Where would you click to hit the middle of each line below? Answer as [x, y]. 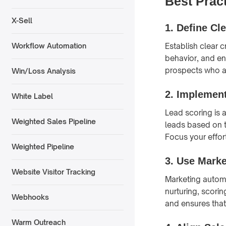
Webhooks [30, 197]
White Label [32, 96]
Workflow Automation [49, 46]
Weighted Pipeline [43, 147]
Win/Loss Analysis [43, 71]
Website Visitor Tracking [53, 172]
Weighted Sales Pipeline [53, 122]
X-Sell [22, 21]
